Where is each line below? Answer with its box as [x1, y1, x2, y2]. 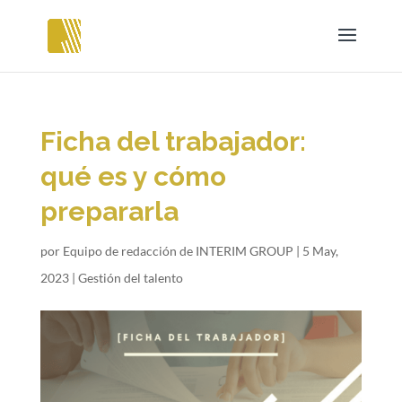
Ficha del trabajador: [39, 126, 306, 157]
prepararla [39, 196, 179, 227]
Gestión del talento [77, 270, 183, 285]
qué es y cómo [39, 161, 226, 192]
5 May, [301, 243, 338, 258]
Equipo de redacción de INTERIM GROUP [62, 243, 293, 258]
